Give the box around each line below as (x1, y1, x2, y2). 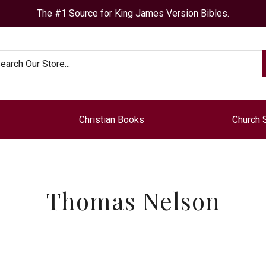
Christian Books (79, 114, 145, 125)
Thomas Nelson (46, 185, 220, 216)
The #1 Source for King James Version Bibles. (37, 8, 229, 19)
